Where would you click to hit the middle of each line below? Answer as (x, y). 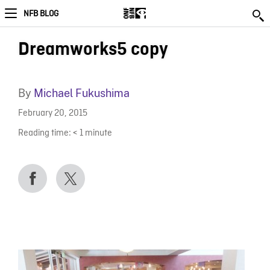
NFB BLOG (41, 14)
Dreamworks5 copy (93, 49)
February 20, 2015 (52, 114)
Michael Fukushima (81, 93)
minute (98, 133)
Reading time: (44, 133)
